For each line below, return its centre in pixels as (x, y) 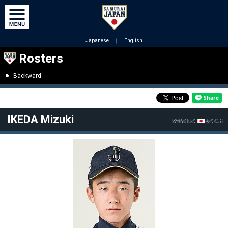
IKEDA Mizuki (40, 119)
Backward (27, 76)
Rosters (41, 59)
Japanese (97, 40)
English (133, 40)
